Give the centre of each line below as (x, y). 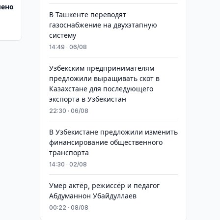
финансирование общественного (106, 142)
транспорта (69, 152)
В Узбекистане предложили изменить (113, 132)
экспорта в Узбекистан (87, 99)
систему (62, 35)
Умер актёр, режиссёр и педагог (104, 185)
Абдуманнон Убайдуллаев (93, 196)
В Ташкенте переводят (87, 14)
